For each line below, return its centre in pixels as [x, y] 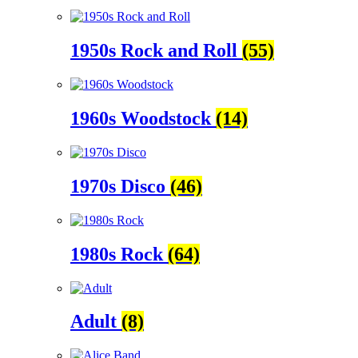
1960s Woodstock [143, 118]
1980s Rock [119, 254]
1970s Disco [120, 186]
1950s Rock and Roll [156, 51]
